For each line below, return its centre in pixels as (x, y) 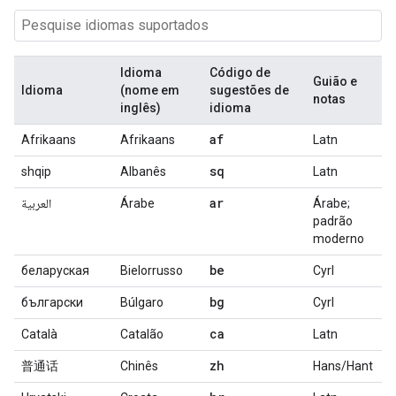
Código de (240, 72)
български (52, 302)
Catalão (142, 334)
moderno (339, 239)
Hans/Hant (343, 366)
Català (39, 334)
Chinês (139, 366)
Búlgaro (142, 302)
